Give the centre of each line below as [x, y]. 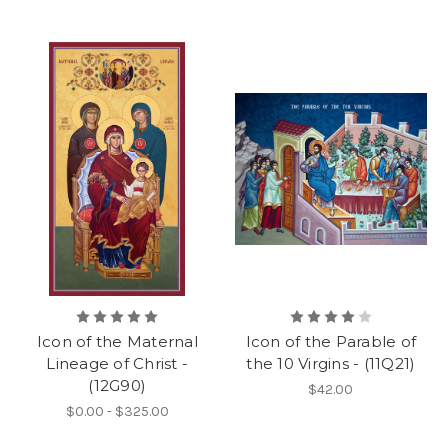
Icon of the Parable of [330, 341]
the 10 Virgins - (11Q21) [331, 363]
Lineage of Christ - [117, 363]
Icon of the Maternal [117, 341]
